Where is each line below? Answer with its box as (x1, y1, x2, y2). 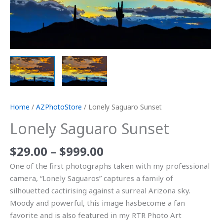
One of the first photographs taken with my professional (10, 160, 210, 171)
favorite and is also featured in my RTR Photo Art (10, 210, 182, 220)
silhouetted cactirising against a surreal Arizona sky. (10, 185, 190, 195)
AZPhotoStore (36, 102, 82, 111)
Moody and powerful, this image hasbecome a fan (10, 197, 185, 208)
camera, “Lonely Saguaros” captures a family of (10, 173, 173, 183)
